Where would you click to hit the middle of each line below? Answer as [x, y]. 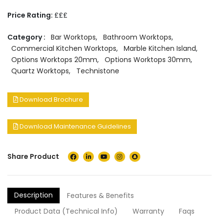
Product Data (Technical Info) [66, 211]
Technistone [98, 71]
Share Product [33, 156]
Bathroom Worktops [137, 37]
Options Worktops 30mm [148, 60]
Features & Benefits [100, 196]
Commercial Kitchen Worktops [64, 48]
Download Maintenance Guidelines [75, 126]
